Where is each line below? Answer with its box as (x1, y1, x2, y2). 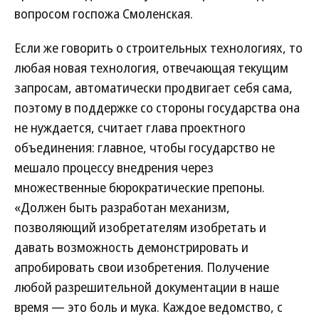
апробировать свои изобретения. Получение (14, 258, 269, 276)
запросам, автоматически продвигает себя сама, (14, 79, 293, 96)
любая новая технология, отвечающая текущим (14, 59, 288, 76)
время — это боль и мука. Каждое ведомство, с (14, 298, 283, 315)
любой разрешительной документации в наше (14, 278, 279, 296)
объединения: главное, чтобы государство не (14, 139, 275, 156)
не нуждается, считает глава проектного (14, 119, 246, 136)
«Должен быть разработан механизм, (14, 199, 230, 216)
